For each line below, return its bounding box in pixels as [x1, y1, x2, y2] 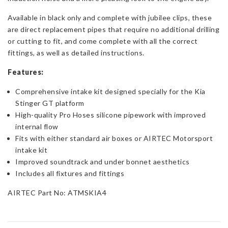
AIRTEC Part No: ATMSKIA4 [8, 188, 106, 197]
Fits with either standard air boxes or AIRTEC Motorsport [15, 134, 213, 143]
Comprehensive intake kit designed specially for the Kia [15, 87, 206, 96]
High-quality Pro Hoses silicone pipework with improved [15, 110, 206, 120]
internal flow [15, 122, 59, 131]
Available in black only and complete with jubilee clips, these [8, 13, 212, 22]
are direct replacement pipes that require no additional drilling [8, 25, 219, 34]
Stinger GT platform [15, 99, 84, 108]
